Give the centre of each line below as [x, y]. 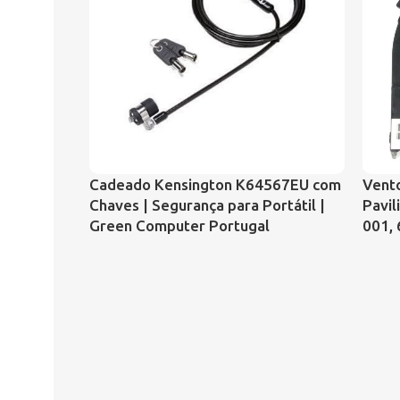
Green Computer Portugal [179, 225]
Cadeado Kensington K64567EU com [215, 184]
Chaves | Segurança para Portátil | [207, 205]
